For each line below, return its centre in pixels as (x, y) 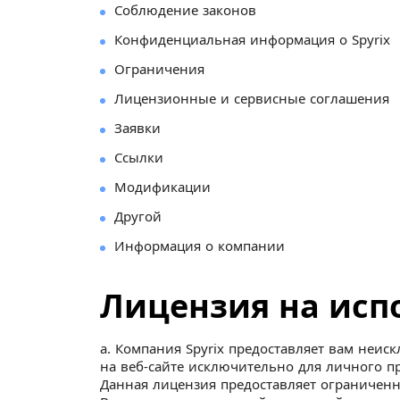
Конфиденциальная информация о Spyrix (252, 39)
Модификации (162, 187)
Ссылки (139, 157)
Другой (138, 216)
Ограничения (159, 69)
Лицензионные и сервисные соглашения (252, 98)
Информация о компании (200, 246)
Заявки (137, 128)
